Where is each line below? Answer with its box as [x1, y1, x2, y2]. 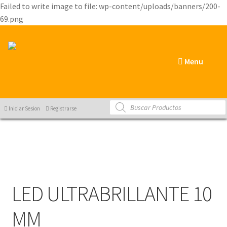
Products [108, 98, 140, 109]
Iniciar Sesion [7, 105, 40, 112]
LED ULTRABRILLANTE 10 [11, 180, 212, 207]
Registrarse [49, 105, 77, 112]
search [108, 106, 132, 117]
